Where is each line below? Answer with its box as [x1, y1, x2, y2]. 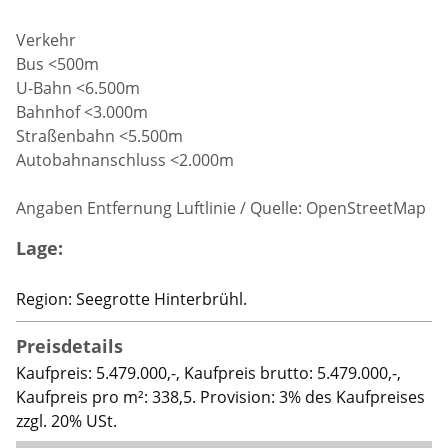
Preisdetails [16, 333, 124, 358]
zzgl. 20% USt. [16, 409, 118, 432]
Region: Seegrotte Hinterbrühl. [16, 287, 248, 310]
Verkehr [16, 28, 77, 51]
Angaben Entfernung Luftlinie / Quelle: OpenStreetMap [16, 196, 427, 219]
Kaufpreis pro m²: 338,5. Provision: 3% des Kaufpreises [16, 385, 426, 408]
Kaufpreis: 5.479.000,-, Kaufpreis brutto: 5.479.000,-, [16, 361, 402, 384]
